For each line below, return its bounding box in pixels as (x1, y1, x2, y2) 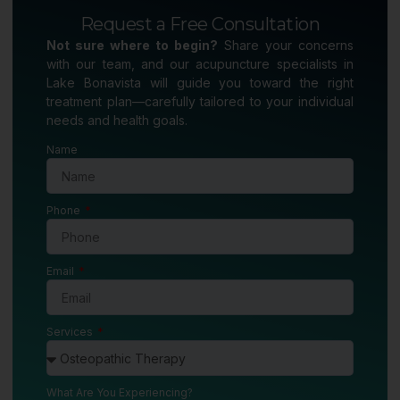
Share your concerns (218, 37, 354, 54)
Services (46, 325, 96, 339)
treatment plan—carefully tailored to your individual (46, 94, 354, 110)
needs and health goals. (46, 112, 187, 129)
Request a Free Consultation (79, 13, 321, 36)
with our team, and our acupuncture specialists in (46, 56, 354, 72)
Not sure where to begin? (46, 37, 218, 54)
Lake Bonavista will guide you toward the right (46, 75, 354, 91)
